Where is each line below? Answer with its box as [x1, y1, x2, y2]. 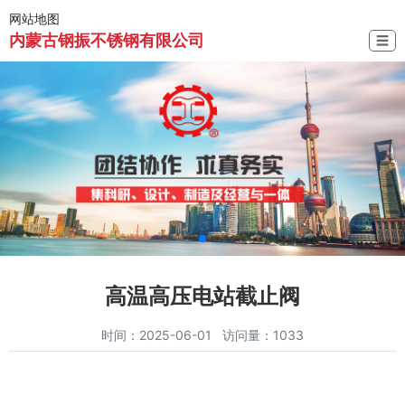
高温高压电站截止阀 [105, 282, 300, 309]
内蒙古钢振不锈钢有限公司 [9, 31, 204, 50]
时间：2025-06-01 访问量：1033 [101, 326, 304, 343]
